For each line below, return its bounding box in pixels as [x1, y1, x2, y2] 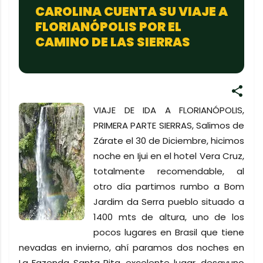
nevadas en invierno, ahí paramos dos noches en [19, 241, 244, 254]
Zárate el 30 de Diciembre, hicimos [93, 134, 244, 147]
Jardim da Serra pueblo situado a [93, 195, 244, 208]
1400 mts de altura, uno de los [93, 211, 244, 223]
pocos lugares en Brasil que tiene [93, 226, 244, 238]
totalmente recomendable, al [93, 165, 244, 177]
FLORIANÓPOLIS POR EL [35, 18, 181, 35]
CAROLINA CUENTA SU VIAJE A [35, 3, 228, 20]
